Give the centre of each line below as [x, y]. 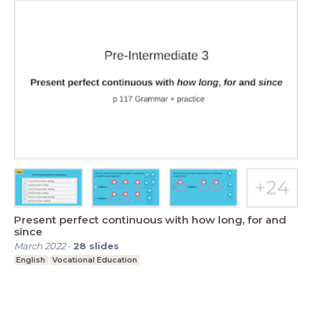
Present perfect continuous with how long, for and [150, 220]
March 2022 [40, 246]
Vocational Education [94, 260]
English [31, 260]
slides [104, 246]
